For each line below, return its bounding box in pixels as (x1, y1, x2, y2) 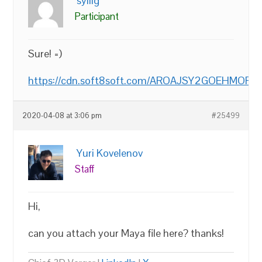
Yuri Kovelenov (77, 146, 143, 160)
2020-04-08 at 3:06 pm (22, 111, 102, 120)
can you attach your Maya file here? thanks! (28, 226, 225, 240)
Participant (75, 10, 119, 23)
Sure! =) (28, 47, 63, 60)
